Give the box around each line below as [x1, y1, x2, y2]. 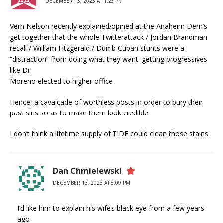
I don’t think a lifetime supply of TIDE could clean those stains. [10, 128, 210, 138]
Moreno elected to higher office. [10, 76, 114, 86]
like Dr [10, 65, 30, 75]
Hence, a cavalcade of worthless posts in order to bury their [10, 97, 203, 107]
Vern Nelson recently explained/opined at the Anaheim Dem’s [10, 21, 207, 31]
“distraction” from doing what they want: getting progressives [10, 54, 207, 64]
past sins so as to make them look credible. [10, 108, 150, 117]
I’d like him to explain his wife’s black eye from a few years [17, 203, 204, 213]
